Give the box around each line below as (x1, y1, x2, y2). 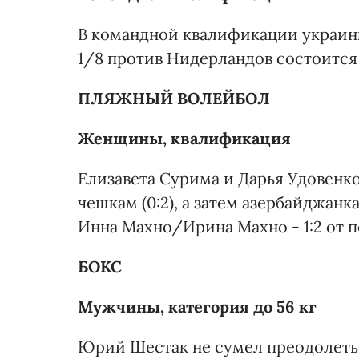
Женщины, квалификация (78, 127, 291, 148)
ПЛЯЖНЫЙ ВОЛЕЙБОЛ (78, 87, 270, 108)
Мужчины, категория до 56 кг (78, 296, 317, 317)
